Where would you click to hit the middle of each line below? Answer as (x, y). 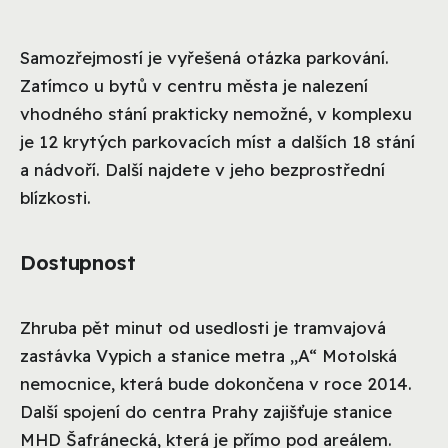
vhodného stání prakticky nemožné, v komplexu (216, 113)
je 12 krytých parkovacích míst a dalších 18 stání (217, 141)
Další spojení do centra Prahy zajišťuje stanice (206, 411)
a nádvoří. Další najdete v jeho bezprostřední (202, 169)
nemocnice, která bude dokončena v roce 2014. (216, 383)
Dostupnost (78, 262)
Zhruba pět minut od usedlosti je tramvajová (203, 327)
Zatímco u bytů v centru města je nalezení (194, 85)
